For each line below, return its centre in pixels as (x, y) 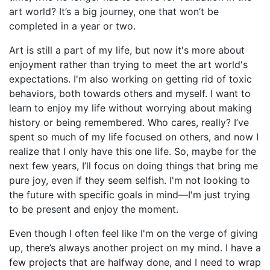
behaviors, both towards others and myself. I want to (130, 93)
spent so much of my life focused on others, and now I (134, 137)
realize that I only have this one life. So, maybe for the (133, 151)
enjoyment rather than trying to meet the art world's (128, 64)
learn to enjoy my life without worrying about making (130, 108)
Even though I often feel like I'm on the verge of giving (133, 233)
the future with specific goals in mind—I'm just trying (130, 194)
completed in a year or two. (72, 26)
